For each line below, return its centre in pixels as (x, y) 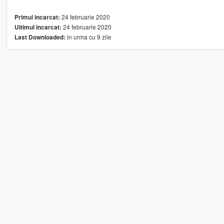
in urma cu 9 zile (88, 37)
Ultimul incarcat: (38, 27)
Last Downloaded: (40, 37)
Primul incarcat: (37, 17)
